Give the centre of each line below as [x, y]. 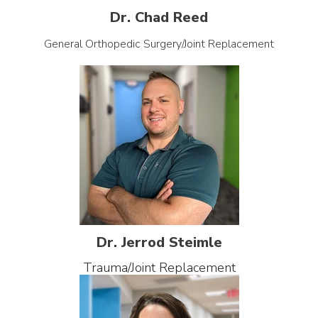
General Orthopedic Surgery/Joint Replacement [159, 44]
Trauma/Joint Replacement [159, 267]
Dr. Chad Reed [159, 17]
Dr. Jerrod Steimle [159, 242]
